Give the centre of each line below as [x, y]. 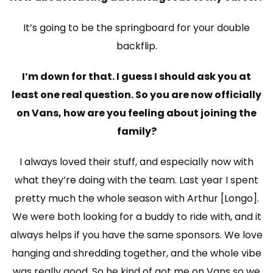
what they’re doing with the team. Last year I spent [136, 180]
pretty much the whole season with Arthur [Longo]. [136, 199]
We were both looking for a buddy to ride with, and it [136, 217]
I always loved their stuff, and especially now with [136, 162]
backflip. [136, 46]
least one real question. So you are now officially [136, 95]
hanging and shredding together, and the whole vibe [136, 253]
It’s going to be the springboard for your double [136, 28]
